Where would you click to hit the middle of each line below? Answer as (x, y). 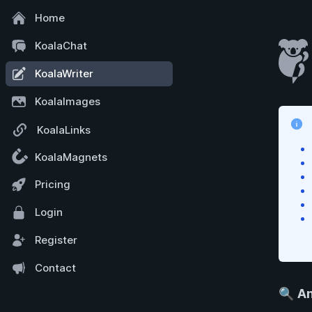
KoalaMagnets (71, 157)
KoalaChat (61, 46)
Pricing (53, 184)
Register (56, 240)
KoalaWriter (64, 73)
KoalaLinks (64, 130)
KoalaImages (68, 101)
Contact (55, 268)
